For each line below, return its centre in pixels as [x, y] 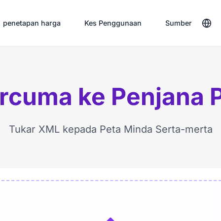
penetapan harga [32, 23]
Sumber [178, 23]
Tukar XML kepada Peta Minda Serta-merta [110, 129]
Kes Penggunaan [113, 23]
